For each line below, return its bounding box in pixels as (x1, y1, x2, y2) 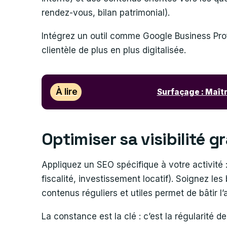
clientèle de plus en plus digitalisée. (42, 45, 186, 55)
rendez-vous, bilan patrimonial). (42, 7, 170, 18)
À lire (55, 87, 78, 97)
